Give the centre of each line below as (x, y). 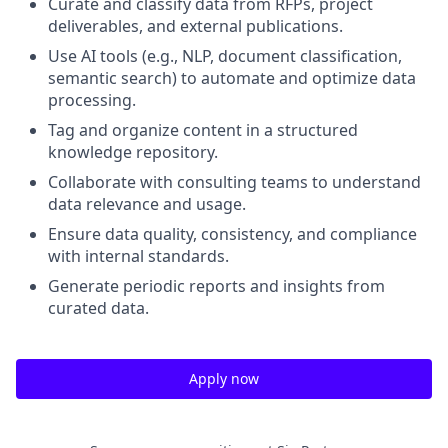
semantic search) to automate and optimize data (232, 77)
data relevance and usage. (147, 203)
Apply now (224, 378)
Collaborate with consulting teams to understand (234, 181)
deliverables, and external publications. (195, 25)
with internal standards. (138, 255)
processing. (92, 99)
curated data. (98, 307)
